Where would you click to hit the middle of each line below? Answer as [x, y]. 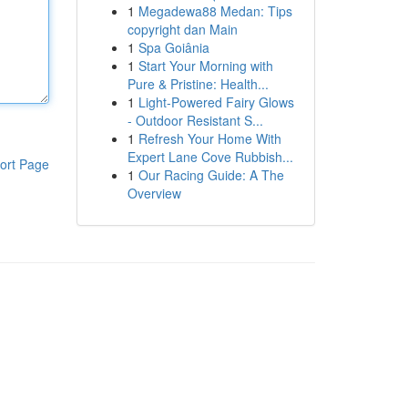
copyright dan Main [182, 29]
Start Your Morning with [205, 66]
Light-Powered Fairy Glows [216, 102]
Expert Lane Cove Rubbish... [210, 157]
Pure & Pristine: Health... [198, 84]
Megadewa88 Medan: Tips [215, 11]
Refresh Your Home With [209, 138]
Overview [154, 193]
